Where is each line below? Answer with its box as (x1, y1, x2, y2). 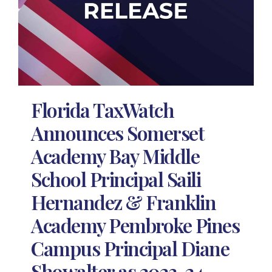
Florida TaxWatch (31, 97, 174, 123)
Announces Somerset (31, 120, 205, 146)
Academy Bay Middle (31, 143, 200, 169)
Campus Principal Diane (31, 235, 229, 262)
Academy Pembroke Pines (31, 212, 240, 239)
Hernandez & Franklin (31, 189, 216, 216)
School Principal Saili (31, 166, 201, 192)
